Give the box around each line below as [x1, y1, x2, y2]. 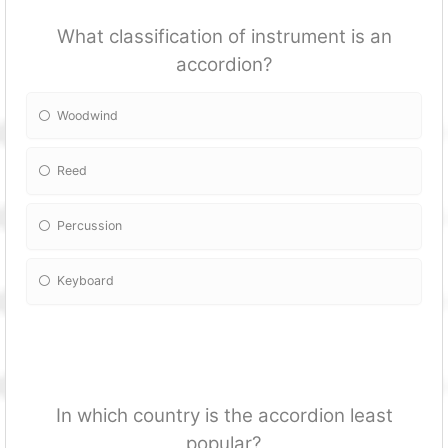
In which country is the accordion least [55, 403, 393, 427]
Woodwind [57, 107, 119, 123]
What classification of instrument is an [56, 25, 392, 49]
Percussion [57, 218, 123, 234]
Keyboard [57, 273, 115, 289]
